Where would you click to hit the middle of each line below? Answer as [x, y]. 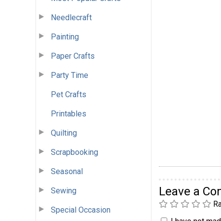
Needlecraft [71, 17]
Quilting [64, 133]
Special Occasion [81, 210]
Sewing [64, 190]
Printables [69, 113]
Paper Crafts [73, 56]
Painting [65, 37]
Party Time [70, 75]
